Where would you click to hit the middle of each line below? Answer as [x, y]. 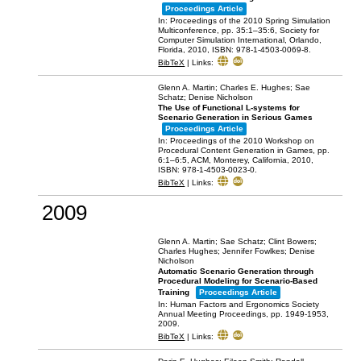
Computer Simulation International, [224, 40]
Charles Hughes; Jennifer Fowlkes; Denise [237, 251]
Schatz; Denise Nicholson [206, 98]
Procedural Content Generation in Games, [238, 151]
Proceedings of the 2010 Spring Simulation [251, 21]
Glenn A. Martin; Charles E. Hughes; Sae [234, 88]
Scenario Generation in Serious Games [236, 118]
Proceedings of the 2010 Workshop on [243, 141]
